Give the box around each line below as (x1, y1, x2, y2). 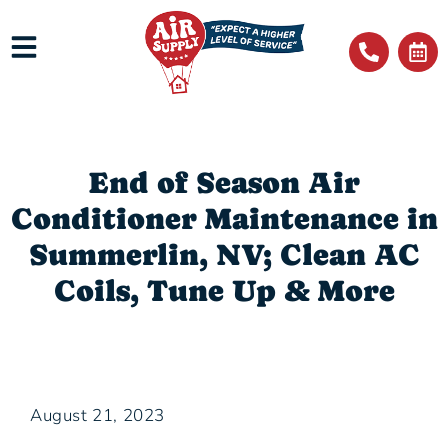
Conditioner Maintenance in (10, 201, 438, 237)
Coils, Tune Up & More (53, 273, 395, 309)
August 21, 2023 (30, 404, 165, 428)
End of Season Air (88, 165, 360, 201)
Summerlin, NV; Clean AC (28, 237, 420, 273)
